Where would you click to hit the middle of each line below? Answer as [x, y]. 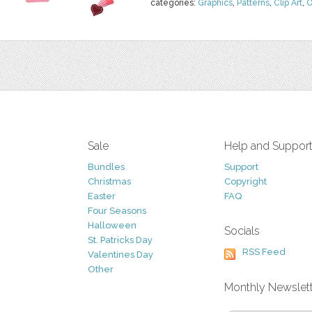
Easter [102, 196]
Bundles [106, 167]
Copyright [245, 181]
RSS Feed [264, 252]
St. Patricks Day [120, 240]
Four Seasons [117, 211]
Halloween [112, 225]
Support [241, 167]
